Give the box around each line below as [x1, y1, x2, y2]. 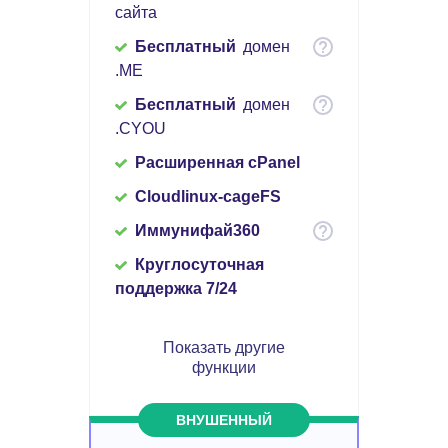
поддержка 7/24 [115, 280, 237, 298]
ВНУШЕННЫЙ [175, 410, 272, 431]
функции [191, 356, 256, 380]
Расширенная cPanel [135, 154, 300, 172]
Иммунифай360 [135, 222, 260, 240]
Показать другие [162, 336, 285, 360]
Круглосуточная [135, 256, 264, 274]
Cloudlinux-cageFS [135, 188, 281, 206]
